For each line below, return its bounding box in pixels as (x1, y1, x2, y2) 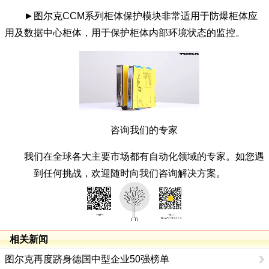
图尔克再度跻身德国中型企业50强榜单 (5, 254, 169, 264)
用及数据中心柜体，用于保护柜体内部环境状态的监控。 (5, 28, 245, 38)
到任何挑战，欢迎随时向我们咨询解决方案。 (34, 168, 235, 178)
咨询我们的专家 (91, 125, 178, 135)
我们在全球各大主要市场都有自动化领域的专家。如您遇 (5, 151, 264, 162)
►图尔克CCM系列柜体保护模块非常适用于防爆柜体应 (5, 11, 258, 21)
